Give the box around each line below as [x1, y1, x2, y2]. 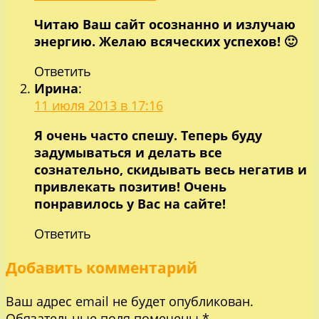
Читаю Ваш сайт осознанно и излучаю [34, 15, 296, 33]
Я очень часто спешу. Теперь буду [34, 126, 262, 144]
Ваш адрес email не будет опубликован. [6, 292, 253, 310]
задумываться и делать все [34, 143, 222, 161]
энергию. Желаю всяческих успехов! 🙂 [34, 32, 297, 50]
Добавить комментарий [6, 256, 197, 278]
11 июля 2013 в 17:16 [34, 96, 163, 114]
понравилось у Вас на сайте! [34, 194, 226, 212]
